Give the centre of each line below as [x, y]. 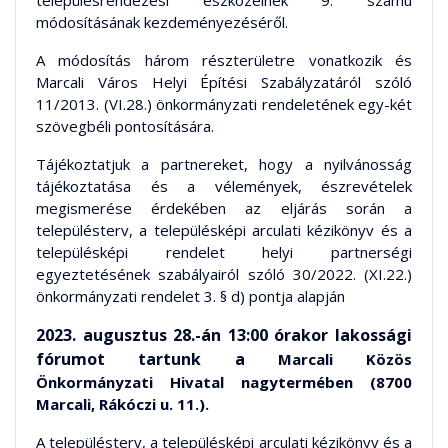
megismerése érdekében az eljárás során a [224, 208]
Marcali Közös [344, 359]
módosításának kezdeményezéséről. [162, 22]
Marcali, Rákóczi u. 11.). [122, 404]
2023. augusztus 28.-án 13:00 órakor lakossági [224, 335]
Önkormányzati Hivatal [130, 382]
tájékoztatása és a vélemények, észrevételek [224, 186]
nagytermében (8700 [318, 382]
